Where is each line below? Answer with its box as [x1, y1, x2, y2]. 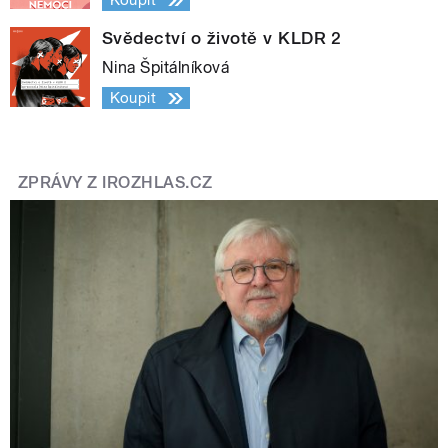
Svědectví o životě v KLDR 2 [102, 28, 342, 49]
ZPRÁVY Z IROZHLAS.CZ [18, 173, 213, 193]
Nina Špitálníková [102, 58, 230, 78]
